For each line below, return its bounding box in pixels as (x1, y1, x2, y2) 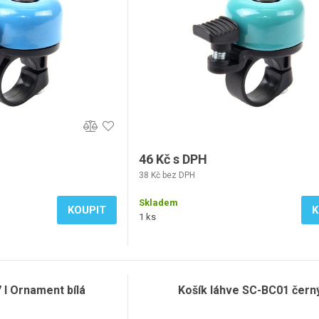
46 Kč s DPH (139, 152, 207, 167)
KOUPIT (68, 204, 106, 216)
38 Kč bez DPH (139, 170, 195, 180)
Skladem (139, 197, 178, 208)
